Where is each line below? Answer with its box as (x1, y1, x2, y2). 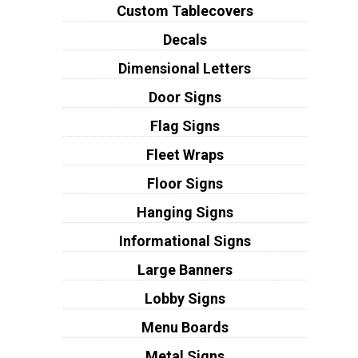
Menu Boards (141, 319, 229, 336)
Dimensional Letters (118, 60, 252, 78)
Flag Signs (149, 117, 220, 135)
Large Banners (137, 261, 233, 279)
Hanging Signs (136, 204, 233, 221)
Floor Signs (146, 175, 223, 193)
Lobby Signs (144, 290, 225, 308)
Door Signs (148, 89, 221, 106)
